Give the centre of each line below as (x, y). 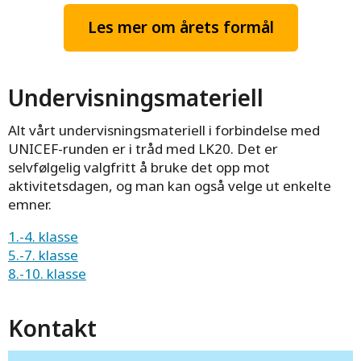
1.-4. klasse (43, 236)
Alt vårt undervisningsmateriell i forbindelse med (164, 130)
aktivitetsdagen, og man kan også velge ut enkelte (170, 185)
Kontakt (52, 328)
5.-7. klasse (43, 255)
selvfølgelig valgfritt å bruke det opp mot (139, 167)
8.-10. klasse (47, 273)
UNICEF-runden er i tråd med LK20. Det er (143, 148)
